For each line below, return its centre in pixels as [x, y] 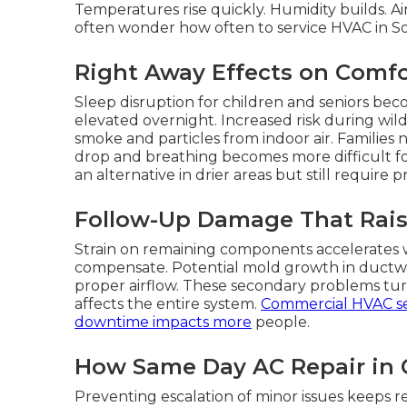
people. [281, 322]
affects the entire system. [168, 304]
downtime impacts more [163, 322]
